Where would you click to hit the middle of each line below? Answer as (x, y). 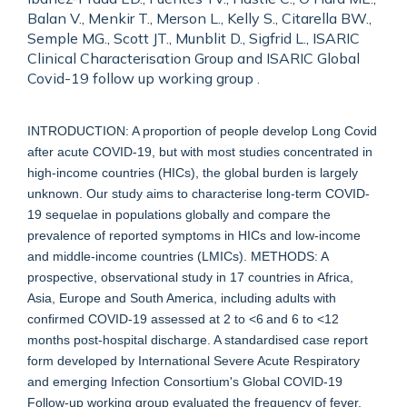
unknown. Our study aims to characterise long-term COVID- (199, 194)
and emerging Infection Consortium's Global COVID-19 (185, 382)
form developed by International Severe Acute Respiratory (194, 361)
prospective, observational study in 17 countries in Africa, (190, 277)
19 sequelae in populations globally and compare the (179, 214)
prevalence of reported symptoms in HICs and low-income (194, 235)
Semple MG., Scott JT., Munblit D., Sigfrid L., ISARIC (194, 38)
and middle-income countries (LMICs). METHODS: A (178, 256)
